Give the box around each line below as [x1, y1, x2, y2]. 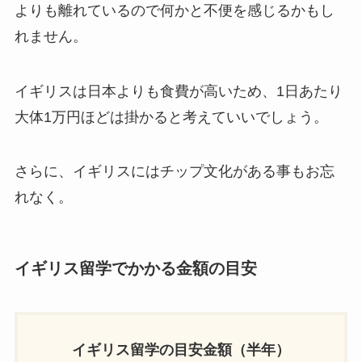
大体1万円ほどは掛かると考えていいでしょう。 [14, 108, 328, 125]
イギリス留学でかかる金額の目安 [14, 259, 257, 278]
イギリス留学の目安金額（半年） [72, 341, 290, 358]
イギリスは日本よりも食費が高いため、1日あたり [14, 82, 343, 99]
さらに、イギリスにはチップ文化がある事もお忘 [14, 163, 335, 180]
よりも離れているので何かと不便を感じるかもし [14, 2, 335, 19]
